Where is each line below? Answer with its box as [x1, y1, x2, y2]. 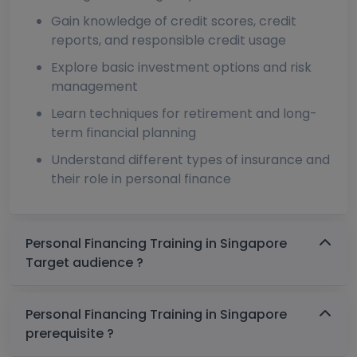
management [51, 77, 138, 96]
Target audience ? [25, 253, 143, 273]
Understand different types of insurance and [51, 151, 330, 170]
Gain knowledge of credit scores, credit [51, 12, 296, 31]
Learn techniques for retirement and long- [51, 104, 317, 124]
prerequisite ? [25, 324, 114, 343]
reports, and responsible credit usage [51, 31, 286, 50]
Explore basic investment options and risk [51, 58, 312, 77]
